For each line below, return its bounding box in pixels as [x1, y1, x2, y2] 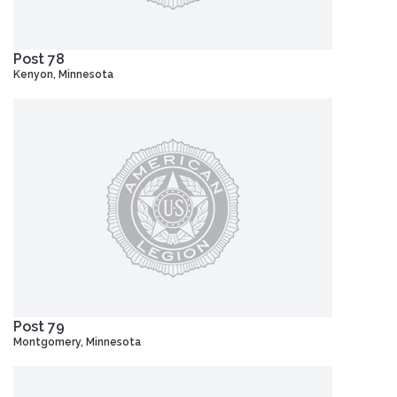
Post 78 [13, 50, 65, 67]
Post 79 [13, 317, 65, 335]
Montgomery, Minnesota [13, 335, 141, 348]
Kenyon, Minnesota [13, 67, 113, 81]
